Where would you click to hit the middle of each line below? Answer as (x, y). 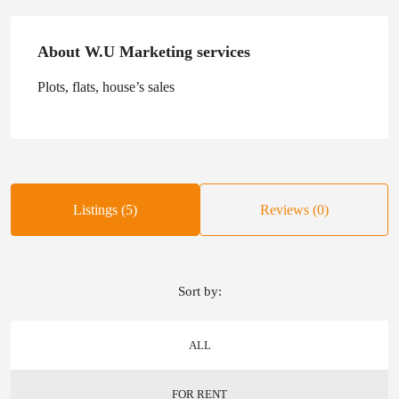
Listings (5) (105, 210)
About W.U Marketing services (144, 52)
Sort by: (199, 291)
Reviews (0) (294, 210)
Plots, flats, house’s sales (106, 87)
